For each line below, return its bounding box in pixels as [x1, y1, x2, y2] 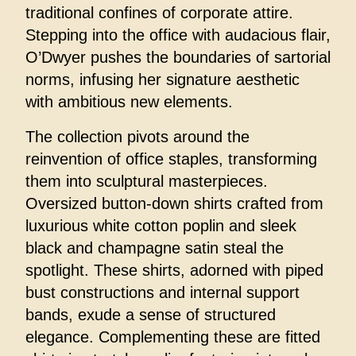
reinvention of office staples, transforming [25, 150, 317, 168]
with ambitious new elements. [25, 93, 233, 111]
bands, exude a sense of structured [25, 306, 276, 324]
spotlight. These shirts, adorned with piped [25, 261, 323, 280]
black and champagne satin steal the [25, 239, 284, 257]
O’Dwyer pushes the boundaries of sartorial [25, 48, 331, 67]
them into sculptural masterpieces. [25, 172, 268, 191]
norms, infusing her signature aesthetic [25, 71, 300, 89]
